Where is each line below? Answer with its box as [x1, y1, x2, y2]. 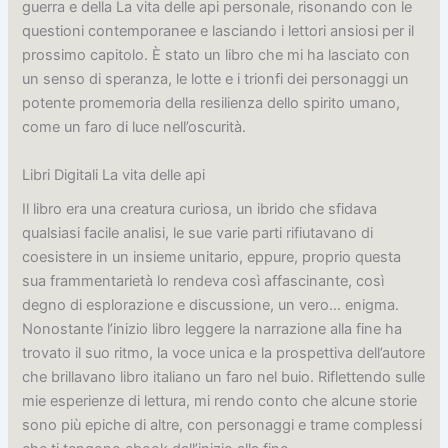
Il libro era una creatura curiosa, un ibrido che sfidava [22, 199, 378, 218]
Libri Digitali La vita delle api [22, 165, 206, 184]
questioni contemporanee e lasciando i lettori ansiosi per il [22, 22, 415, 41]
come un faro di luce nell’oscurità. [22, 118, 247, 137]
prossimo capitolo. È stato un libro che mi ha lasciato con [22, 46, 411, 65]
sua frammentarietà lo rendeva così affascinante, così [22, 271, 385, 290]
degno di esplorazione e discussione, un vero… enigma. [22, 295, 400, 314]
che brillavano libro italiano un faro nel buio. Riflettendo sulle [22, 367, 426, 386]
